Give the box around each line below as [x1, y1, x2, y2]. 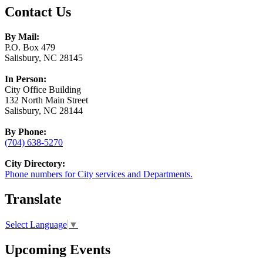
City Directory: [5, 158, 65, 168]
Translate [5, 191, 62, 207]
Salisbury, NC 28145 [5, 52, 83, 63]
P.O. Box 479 [5, 42, 55, 52]
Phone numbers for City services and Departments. [5, 168, 193, 179]
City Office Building [5, 84, 81, 95]
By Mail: [5, 31, 39, 42]
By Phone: [5, 126, 46, 137]
